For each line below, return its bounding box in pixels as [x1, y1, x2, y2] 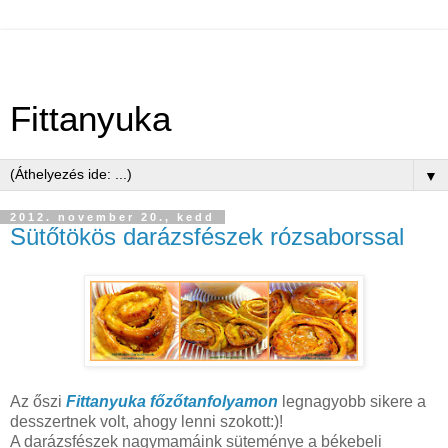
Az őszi [10, 392, 66, 410]
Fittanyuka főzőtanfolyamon [66, 392, 278, 410]
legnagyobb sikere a [278, 392, 426, 410]
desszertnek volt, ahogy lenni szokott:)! [10, 412, 283, 430]
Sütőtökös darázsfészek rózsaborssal [10, 223, 404, 250]
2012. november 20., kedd [10, 211, 215, 223]
